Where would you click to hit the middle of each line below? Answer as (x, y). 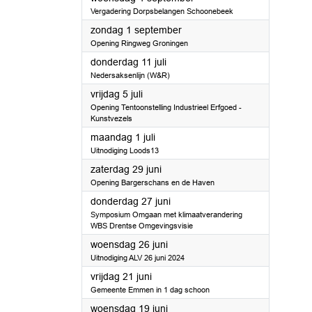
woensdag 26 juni (129, 244)
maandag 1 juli (123, 137)
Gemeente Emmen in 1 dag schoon (150, 290)
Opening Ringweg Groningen (139, 43)
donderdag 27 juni (131, 201)
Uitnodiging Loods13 (125, 150)
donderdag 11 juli (128, 62)
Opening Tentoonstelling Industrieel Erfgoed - (166, 107)
